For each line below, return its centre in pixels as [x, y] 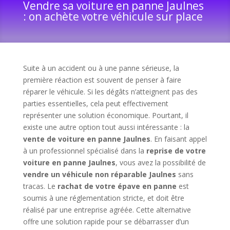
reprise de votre [176, 151]
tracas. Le [40, 186]
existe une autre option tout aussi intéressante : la [106, 127]
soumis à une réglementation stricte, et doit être [103, 198]
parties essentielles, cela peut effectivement [95, 104]
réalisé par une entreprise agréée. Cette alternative [107, 210]
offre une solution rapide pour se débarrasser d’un [106, 222]
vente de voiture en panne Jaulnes [87, 139]
